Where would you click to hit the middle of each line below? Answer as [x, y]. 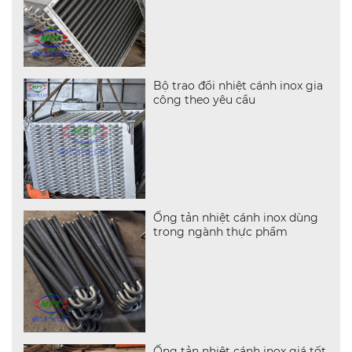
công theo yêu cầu [205, 99]
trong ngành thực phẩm [221, 232]
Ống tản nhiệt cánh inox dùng [236, 218]
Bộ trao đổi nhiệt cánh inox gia [238, 85]
